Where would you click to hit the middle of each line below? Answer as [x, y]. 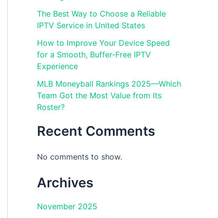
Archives [65, 183]
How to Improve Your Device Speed [103, 43]
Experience [57, 66]
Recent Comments [96, 131]
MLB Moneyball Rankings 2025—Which [109, 84]
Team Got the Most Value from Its [99, 96]
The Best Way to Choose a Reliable [101, 14]
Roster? [51, 107]
